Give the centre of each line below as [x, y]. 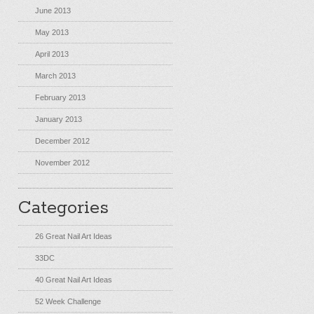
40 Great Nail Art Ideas [74, 280]
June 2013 [53, 11]
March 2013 [55, 76]
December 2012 [62, 141]
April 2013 [52, 54]
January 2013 [59, 119]
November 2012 [62, 163]
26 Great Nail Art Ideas [74, 236]
